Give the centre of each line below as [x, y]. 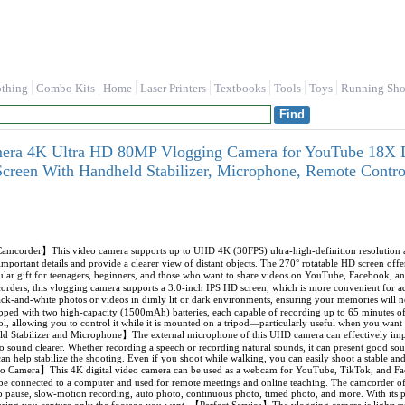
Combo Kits [66, 88]
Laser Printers [173, 88]
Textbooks [240, 88]
